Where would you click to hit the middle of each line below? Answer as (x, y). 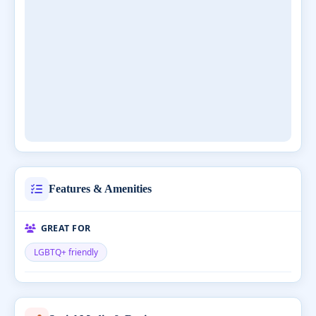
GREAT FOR (66, 228)
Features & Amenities (100, 189)
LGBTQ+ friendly (66, 252)
